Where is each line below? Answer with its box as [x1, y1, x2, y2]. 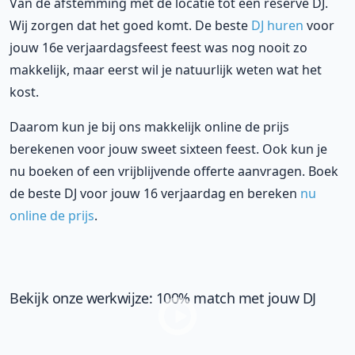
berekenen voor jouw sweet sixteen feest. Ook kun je [10, 140, 327, 158]
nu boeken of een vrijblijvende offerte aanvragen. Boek [10, 162, 338, 181]
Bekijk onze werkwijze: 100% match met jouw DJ [10, 288, 316, 308]
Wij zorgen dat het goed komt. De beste [10, 17, 251, 35]
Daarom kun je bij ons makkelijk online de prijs [10, 118, 289, 136]
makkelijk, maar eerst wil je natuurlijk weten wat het [10, 61, 322, 79]
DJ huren [251, 17, 303, 35]
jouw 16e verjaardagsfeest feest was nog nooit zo [10, 39, 307, 57]
